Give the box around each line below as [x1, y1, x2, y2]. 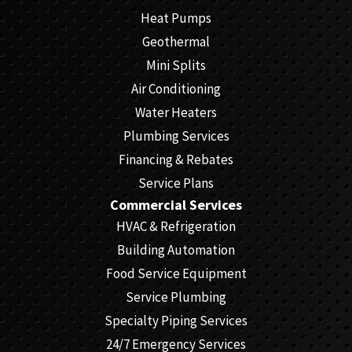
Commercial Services [110, 196, 242, 214]
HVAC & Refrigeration [116, 218, 236, 236]
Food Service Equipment [105, 265, 247, 283]
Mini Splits [146, 57, 206, 75]
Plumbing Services [123, 127, 229, 145]
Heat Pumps [141, 9, 211, 27]
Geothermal [142, 33, 210, 51]
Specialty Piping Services [104, 312, 247, 330]
